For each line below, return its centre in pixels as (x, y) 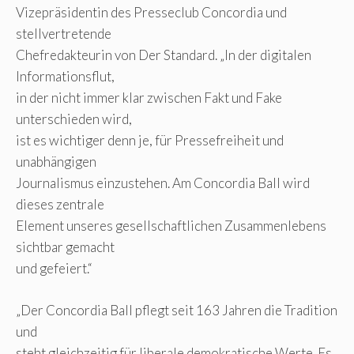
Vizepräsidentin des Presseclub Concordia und (151, 13)
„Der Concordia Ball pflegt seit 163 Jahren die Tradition (177, 310)
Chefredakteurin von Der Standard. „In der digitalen (164, 55)
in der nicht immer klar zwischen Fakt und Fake (149, 98)
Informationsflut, (65, 77)
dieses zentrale (60, 205)
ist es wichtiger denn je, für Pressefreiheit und (150, 141)
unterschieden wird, (74, 119)
